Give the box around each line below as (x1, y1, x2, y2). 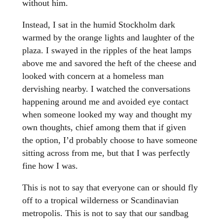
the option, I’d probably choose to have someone (22, 135, 197, 146)
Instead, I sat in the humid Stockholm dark (22, 20, 175, 30)
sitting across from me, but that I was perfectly (22, 148, 190, 158)
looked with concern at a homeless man (22, 71, 164, 81)
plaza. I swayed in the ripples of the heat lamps (22, 45, 191, 56)
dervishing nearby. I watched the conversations (22, 84, 190, 94)
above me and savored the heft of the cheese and (22, 58, 196, 69)
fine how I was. (22, 161, 78, 171)
